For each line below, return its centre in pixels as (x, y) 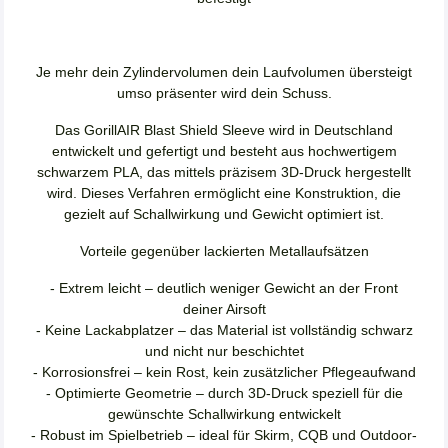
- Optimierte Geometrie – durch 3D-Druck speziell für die (224, 393)
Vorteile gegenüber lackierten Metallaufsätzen (224, 251)
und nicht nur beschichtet (224, 351)
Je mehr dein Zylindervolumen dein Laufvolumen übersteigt (224, 72)
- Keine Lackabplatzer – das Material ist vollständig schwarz (224, 330)
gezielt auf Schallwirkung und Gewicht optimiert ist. (224, 214)
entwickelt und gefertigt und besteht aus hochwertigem (224, 151)
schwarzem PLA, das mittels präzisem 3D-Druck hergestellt (224, 172)
